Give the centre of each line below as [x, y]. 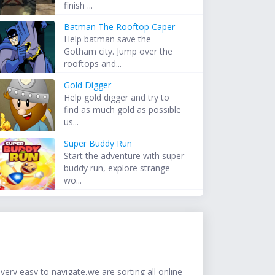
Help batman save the [108, 39]
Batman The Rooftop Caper [120, 27]
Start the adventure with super [124, 156]
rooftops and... [93, 64]
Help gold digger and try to [117, 98]
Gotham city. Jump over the [118, 52]
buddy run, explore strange [117, 168]
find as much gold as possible [123, 110]
